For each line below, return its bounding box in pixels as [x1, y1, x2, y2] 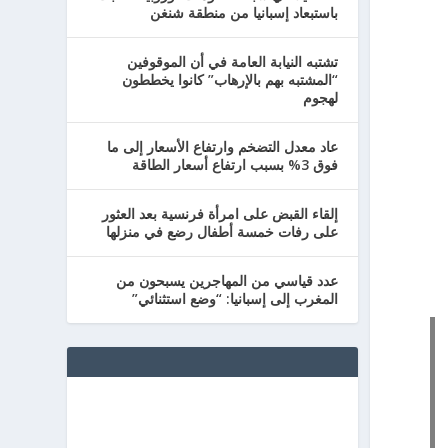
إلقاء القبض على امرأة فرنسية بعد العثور [101, 204, 338, 223]
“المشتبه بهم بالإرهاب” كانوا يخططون [121, 70, 338, 89]
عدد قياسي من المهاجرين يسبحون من [115, 271, 338, 290]
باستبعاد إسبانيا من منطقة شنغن [149, 3, 338, 22]
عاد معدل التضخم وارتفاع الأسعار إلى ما [106, 137, 338, 156]
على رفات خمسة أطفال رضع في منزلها [105, 222, 338, 241]
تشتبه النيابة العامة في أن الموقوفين [126, 52, 338, 71]
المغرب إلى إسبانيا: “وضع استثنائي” [131, 289, 338, 308]
